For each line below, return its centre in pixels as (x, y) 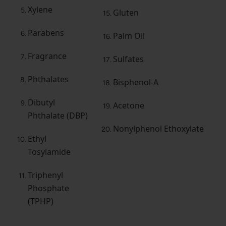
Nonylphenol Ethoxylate (158, 128)
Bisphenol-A (136, 82)
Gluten (126, 12)
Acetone (129, 105)
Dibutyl (41, 102)
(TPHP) (41, 201)
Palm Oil (129, 36)
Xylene (40, 9)
